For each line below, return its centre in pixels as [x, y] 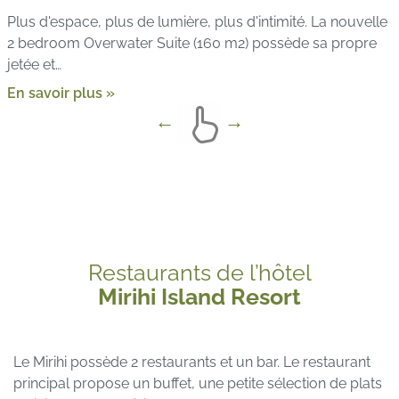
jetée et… [34, 65]
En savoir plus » [61, 94]
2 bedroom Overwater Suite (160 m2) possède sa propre [192, 44]
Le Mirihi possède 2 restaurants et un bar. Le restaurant [192, 362]
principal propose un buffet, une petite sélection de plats [198, 384]
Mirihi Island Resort [199, 297]
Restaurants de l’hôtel [199, 273]
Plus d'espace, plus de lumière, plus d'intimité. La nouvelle [197, 22]
